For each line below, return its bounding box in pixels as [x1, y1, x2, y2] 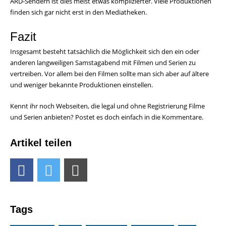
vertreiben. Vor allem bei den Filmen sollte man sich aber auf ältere [10, 69, 209, 79]
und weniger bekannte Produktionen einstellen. [10, 80, 153, 90]
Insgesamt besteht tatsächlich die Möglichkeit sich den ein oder [10, 47, 199, 56]
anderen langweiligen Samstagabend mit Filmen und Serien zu [10, 58, 196, 68]
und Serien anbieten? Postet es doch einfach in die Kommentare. [10, 112, 203, 122]
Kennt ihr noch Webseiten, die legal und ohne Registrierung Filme [10, 101, 205, 111]
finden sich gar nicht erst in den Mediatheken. [10, 8, 147, 17]
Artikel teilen [10, 137, 72, 149]
